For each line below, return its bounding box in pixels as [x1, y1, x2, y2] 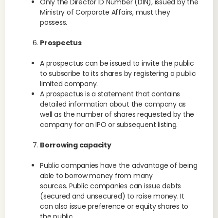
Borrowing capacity [40, 140, 111, 150]
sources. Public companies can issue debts [40, 181, 182, 191]
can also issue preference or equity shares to [40, 201, 189, 211]
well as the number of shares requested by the [40, 109, 195, 119]
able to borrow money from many [40, 171, 153, 181]
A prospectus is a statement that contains [40, 89, 181, 99]
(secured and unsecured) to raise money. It [40, 191, 184, 201]
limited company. [40, 79, 98, 89]
